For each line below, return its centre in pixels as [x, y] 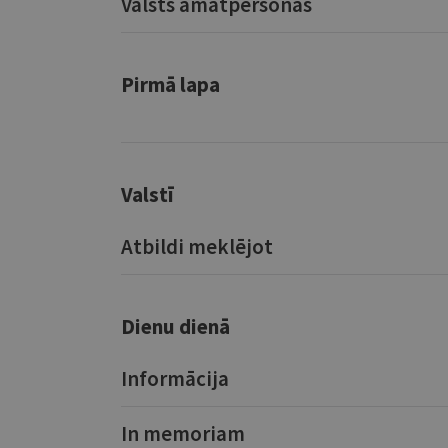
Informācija [174, 378]
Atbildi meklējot [196, 246]
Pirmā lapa [170, 84]
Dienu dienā [175, 326]
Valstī [147, 194]
